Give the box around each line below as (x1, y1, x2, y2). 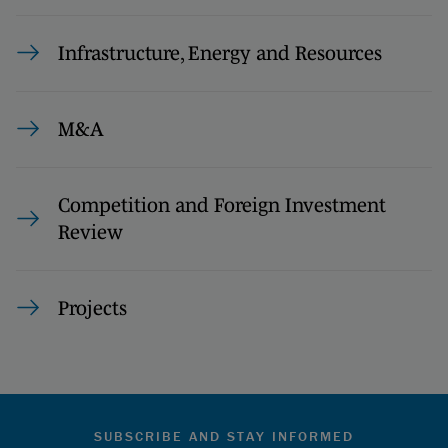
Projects (58, 296, 127, 319)
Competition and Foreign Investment (58, 193, 386, 216)
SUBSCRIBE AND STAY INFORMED (94, 426, 354, 445)
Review (58, 220, 123, 243)
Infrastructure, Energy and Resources (58, 41, 382, 64)
